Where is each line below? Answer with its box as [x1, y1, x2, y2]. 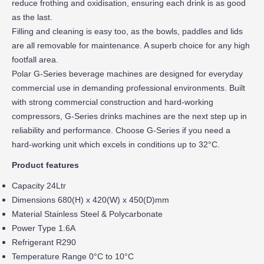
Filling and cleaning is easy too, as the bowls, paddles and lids [12, 26, 243, 36]
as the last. [12, 12, 52, 22]
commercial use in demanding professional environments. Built [12, 82, 245, 93]
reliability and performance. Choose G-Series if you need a [12, 125, 230, 135]
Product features [12, 160, 79, 170]
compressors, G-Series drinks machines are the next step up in [12, 111, 247, 121]
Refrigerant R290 [12, 237, 76, 247]
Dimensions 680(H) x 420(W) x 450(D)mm [12, 194, 169, 204]
